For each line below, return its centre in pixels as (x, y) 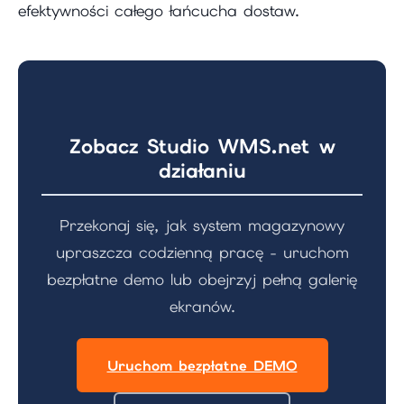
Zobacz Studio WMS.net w (202, 146)
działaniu (202, 170)
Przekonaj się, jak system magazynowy (202, 225)
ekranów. (202, 306)
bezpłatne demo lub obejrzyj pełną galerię (202, 279)
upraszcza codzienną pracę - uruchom (202, 252)
